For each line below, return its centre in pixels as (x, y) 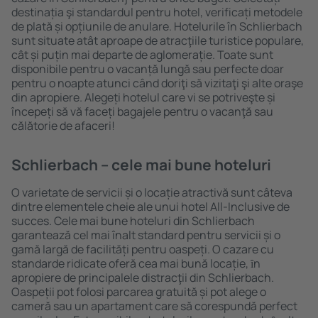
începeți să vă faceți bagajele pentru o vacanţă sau (142, 111)
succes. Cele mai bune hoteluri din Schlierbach (133, 221)
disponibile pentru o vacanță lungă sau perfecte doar (148, 69)
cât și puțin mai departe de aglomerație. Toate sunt (142, 55)
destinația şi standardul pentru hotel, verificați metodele (157, 12)
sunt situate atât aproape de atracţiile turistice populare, (158, 40)
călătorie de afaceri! (63, 126)
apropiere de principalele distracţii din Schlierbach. (143, 278)
